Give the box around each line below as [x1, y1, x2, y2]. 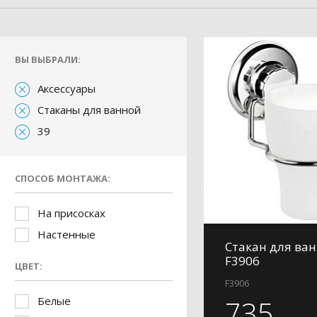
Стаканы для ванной [38, 103, 141, 117]
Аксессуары [38, 81, 96, 96]
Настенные [38, 227, 96, 241]
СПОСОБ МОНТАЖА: [15, 172, 110, 185]
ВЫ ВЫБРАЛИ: [15, 53, 81, 66]
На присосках [38, 206, 105, 220]
